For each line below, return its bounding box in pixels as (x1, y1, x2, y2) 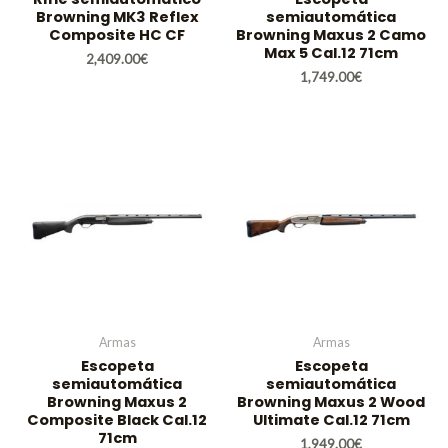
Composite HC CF (49, 24, 185, 45)
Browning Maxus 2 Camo (236, 24, 426, 45)
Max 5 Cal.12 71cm (264, 42, 398, 63)
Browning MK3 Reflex (35, 6, 199, 27)
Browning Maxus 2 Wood (237, 391, 425, 412)
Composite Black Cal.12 (27, 409, 207, 430)
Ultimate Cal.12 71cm (252, 409, 410, 430)
